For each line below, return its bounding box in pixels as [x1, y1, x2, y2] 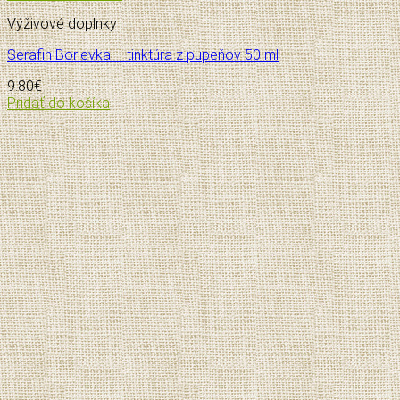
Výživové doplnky [7, 14, 117, 32]
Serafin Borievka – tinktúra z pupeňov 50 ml [7, 46, 279, 63]
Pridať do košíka [7, 94, 110, 112]
